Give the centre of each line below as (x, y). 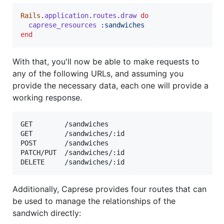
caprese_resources (62, 25)
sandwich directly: (47, 213)
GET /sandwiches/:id (72, 134)
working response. (47, 98)
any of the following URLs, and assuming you (98, 74)
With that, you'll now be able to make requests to (106, 62)
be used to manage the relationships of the (94, 201)
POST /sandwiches (64, 143)
